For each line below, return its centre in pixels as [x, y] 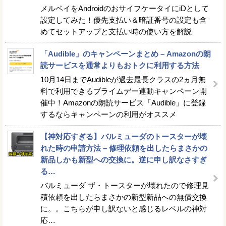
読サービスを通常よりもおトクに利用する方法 [120, 65]
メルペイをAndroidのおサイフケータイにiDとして [125, 8]
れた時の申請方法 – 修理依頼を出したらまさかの [124, 148]
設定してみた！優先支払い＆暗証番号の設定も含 [124, 20]
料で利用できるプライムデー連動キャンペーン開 [124, 91]
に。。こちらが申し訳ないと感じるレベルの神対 [124, 209]
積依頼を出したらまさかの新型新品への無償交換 [124, 197]
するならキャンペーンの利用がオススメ [108, 114]
